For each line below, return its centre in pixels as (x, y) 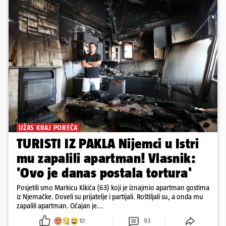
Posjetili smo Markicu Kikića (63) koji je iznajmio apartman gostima (113, 188)
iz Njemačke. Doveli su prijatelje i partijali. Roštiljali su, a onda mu (110, 197)
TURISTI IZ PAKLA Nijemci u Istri (108, 144)
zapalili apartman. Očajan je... (60, 206)
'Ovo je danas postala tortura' (104, 173)
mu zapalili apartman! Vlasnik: (106, 158)
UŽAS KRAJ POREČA (48, 128)
